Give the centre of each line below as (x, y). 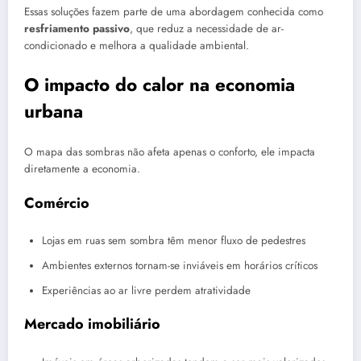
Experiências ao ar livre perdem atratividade (146, 291)
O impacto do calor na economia (160, 85)
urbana (54, 112)
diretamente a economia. (82, 168)
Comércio (57, 203)
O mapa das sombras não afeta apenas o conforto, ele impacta (170, 151)
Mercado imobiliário (92, 324)
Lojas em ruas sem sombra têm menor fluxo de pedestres (174, 241)
